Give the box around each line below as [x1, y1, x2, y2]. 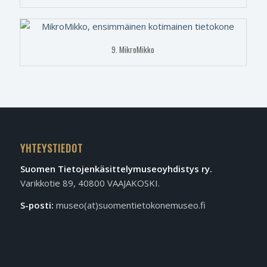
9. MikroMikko [111, 44, 155, 56]
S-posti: [20, 198, 54, 211]
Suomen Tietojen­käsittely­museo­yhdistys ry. [20, 163, 212, 175]
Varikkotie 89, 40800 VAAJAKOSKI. [20, 177, 160, 190]
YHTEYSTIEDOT [20, 141, 83, 156]
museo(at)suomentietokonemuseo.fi [53, 198, 206, 211]
